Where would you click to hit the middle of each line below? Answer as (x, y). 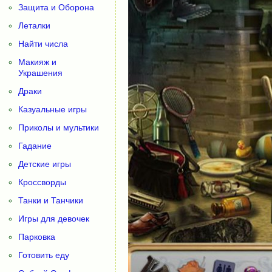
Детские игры (45, 164)
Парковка (37, 237)
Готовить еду (44, 255)
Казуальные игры (53, 109)
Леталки (34, 25)
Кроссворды (42, 182)
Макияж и (37, 62)
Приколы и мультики (59, 127)
